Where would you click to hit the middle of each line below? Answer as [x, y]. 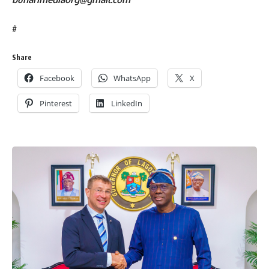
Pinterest [56, 104]
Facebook [57, 78]
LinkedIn [127, 104]
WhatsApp [132, 78]
